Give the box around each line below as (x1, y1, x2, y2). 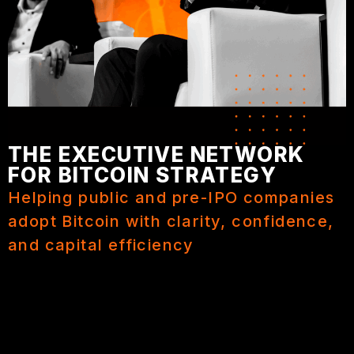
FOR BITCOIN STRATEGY (8, 162, 277, 187)
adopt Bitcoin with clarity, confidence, (8, 211, 334, 231)
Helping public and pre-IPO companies (8, 187, 335, 207)
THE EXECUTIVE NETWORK (8, 141, 305, 167)
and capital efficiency (8, 235, 194, 254)
